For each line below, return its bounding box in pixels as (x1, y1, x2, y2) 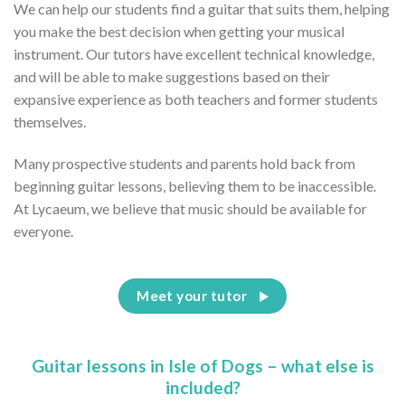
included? (165, 376, 240, 398)
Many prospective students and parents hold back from (14, 155, 355, 173)
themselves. (14, 113, 86, 131)
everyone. (14, 222, 73, 240)
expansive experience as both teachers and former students (14, 90, 378, 108)
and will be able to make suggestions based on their (14, 68, 330, 86)
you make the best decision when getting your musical (14, 23, 344, 41)
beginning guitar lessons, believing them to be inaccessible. (14, 177, 376, 195)
